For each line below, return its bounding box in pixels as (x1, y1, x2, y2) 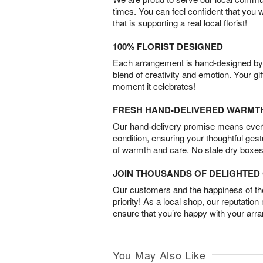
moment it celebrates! (113, 79, 195, 92)
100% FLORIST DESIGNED (113, 39, 223, 53)
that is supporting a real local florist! (113, 16, 247, 29)
